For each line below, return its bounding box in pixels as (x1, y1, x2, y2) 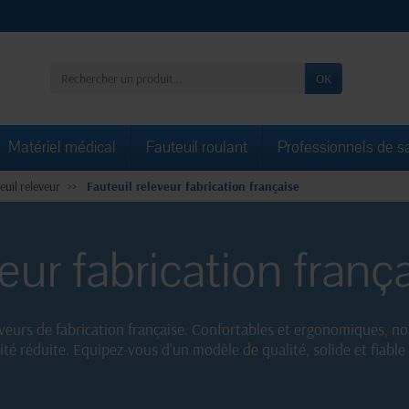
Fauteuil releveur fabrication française (87, 178, 299, 195)
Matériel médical (8, 137, 116, 159)
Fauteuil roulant (146, 137, 247, 159)
